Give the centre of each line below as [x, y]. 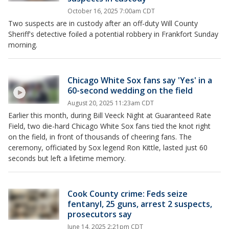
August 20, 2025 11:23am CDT [111, 103]
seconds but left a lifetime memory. [67, 158]
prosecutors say [100, 214]
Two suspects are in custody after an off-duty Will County [103, 23]
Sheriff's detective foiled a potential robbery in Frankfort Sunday [113, 34]
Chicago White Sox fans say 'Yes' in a [140, 80]
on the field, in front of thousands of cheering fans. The [100, 136]
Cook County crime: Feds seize [128, 193]
